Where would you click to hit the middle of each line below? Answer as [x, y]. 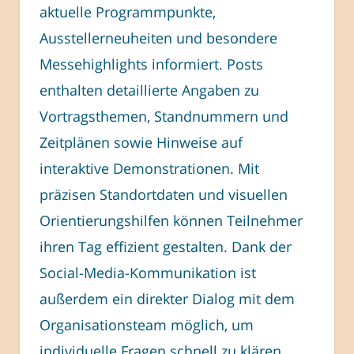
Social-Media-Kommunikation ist [148, 272]
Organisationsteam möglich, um [147, 324]
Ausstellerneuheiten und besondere [158, 38]
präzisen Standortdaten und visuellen [164, 194]
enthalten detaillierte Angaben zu [149, 90]
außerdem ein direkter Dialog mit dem [167, 298]
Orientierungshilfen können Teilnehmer [171, 220]
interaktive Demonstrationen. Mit [149, 168]
